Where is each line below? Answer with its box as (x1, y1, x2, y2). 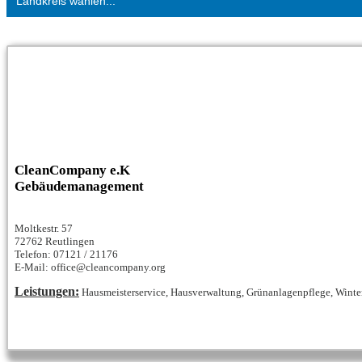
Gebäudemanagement (15, 179, 144, 195)
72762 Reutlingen (15, 235, 95, 248)
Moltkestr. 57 (15, 222, 73, 235)
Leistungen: (15, 284, 79, 299)
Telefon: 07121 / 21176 (15, 248, 118, 261)
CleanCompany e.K (15, 162, 130, 179)
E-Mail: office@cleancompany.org (15, 261, 166, 274)
